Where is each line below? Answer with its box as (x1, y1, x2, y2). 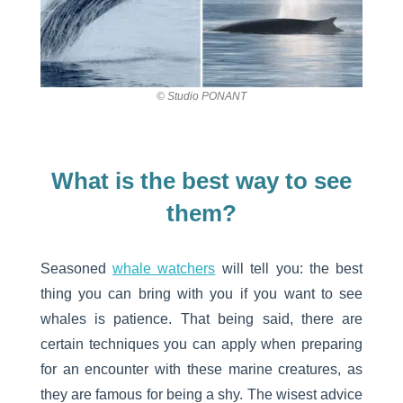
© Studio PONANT (156, 90, 246, 103)
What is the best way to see (50, 167, 352, 195)
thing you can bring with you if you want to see (40, 286, 363, 302)
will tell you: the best (221, 261, 363, 277)
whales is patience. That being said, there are (40, 311, 363, 327)
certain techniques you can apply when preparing (40, 336, 363, 353)
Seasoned (40, 261, 106, 277)
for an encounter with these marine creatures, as (40, 362, 363, 378)
